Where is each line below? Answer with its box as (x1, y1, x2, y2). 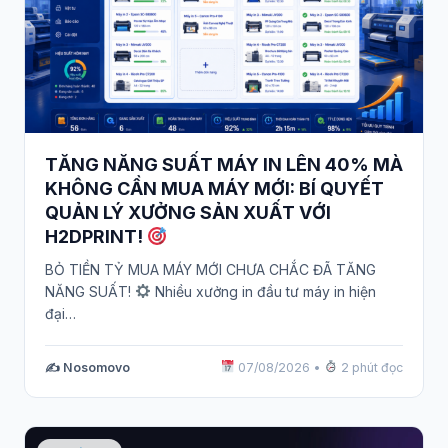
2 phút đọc (338, 359, 403, 375)
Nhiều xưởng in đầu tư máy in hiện (150, 282, 376, 300)
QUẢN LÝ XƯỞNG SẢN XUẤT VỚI (45, 201, 331, 223)
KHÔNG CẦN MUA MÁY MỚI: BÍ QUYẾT (45, 177, 384, 199)
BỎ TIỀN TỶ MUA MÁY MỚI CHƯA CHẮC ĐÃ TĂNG (45, 260, 376, 278)
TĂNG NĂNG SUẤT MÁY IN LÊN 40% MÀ (45, 153, 403, 175)
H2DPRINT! (45, 225, 147, 247)
